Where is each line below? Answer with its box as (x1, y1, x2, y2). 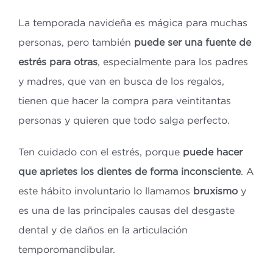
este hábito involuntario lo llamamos (18, 185, 193, 196)
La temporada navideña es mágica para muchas (18, 16, 247, 28)
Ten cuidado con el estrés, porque (18, 146, 183, 157)
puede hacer (182, 146, 243, 157)
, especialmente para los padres (97, 55, 248, 67)
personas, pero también (18, 36, 134, 48)
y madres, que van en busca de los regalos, (18, 75, 224, 87)
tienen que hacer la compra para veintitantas (18, 94, 231, 106)
